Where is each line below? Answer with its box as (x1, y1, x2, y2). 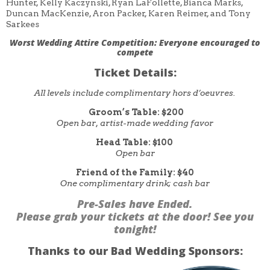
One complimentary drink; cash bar (60, 178, 210, 188)
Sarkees (6, 19, 39, 29)
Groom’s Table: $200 (88, 107, 184, 117)
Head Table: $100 (95, 137, 175, 147)
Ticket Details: (93, 64, 177, 80)
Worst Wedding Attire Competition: (10, 36, 157, 48)
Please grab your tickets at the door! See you (16, 209, 254, 224)
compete (117, 46, 153, 58)
